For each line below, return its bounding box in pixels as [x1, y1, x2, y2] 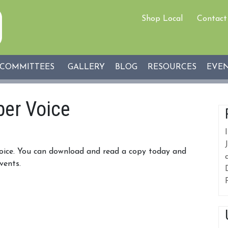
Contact [197, 15, 227, 23]
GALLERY [68, 63, 105, 71]
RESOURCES [148, 63, 196, 71]
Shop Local [141, 15, 183, 23]
